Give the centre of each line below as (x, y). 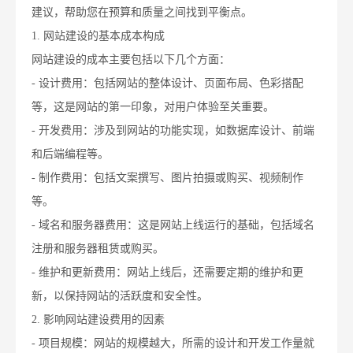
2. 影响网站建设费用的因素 (98, 320)
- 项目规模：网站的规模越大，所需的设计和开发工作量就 (173, 344)
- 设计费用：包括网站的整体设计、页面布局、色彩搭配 (167, 84)
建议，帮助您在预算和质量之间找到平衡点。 (142, 13)
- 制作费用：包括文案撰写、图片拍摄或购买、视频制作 (167, 178)
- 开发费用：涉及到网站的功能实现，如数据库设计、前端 (173, 131)
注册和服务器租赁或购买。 (98, 249)
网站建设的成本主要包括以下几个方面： (131, 60)
